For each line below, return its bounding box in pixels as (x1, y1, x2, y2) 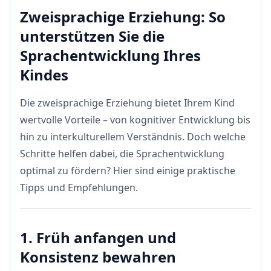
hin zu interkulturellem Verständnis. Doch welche (20, 130, 246, 143)
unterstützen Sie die (20, 26, 165, 46)
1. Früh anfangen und (20, 227, 176, 247)
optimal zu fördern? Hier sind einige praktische (20, 164, 235, 177)
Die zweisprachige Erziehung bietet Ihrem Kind (20, 96, 235, 109)
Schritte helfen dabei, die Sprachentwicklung (20, 147, 224, 160)
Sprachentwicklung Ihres (20, 45, 201, 65)
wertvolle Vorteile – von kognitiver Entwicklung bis (20, 113, 250, 126)
